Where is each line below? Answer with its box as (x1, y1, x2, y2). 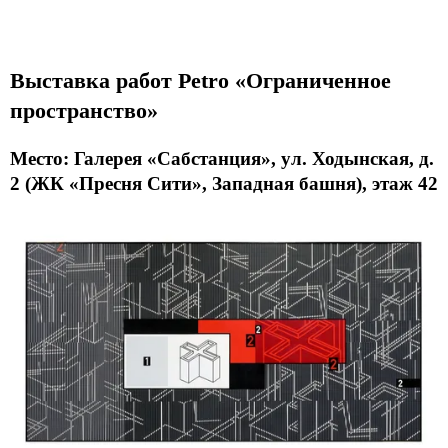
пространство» (10, 98, 164, 124)
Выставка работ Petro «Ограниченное (10, 68, 391, 94)
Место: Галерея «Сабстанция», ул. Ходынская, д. (10, 148, 434, 170)
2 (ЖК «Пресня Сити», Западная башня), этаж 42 (10, 173, 438, 195)
